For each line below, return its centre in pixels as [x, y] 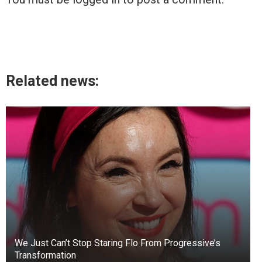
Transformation [45, 255]
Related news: [52, 81]
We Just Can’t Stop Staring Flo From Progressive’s [118, 243]
